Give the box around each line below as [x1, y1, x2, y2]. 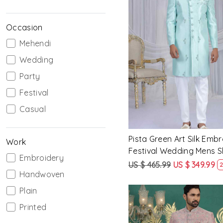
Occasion [6, 22, 43, 32]
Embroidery [19, 152, 64, 163]
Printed [19, 202, 47, 212]
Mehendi [19, 38, 51, 48]
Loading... [181, 44, 218, 55]
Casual [19, 104, 46, 114]
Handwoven [19, 169, 65, 179]
